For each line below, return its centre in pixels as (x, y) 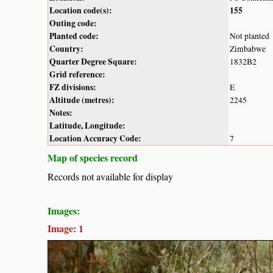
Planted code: (74, 36)
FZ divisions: (73, 87)
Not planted (250, 36)
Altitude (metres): (82, 100)
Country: (66, 48)
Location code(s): (81, 10)
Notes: (61, 112)
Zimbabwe (248, 48)
